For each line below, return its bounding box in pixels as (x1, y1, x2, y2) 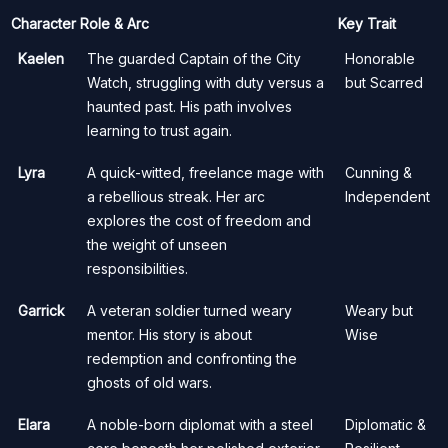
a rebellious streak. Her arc (87, 187, 265, 205)
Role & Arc (80, 14, 149, 32)
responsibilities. (87, 259, 188, 277)
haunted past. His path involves (87, 97, 292, 115)
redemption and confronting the (87, 349, 297, 367)
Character (11, 14, 76, 32)
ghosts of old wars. (87, 373, 212, 391)
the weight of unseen (87, 235, 227, 253)
